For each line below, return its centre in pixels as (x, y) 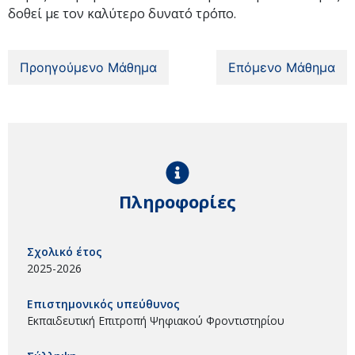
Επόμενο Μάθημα (282, 68)
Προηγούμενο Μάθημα (88, 68)
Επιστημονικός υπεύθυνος (103, 304)
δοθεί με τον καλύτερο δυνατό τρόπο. (122, 13)
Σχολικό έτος (65, 252)
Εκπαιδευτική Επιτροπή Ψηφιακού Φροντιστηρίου (156, 321)
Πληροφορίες (177, 202)
